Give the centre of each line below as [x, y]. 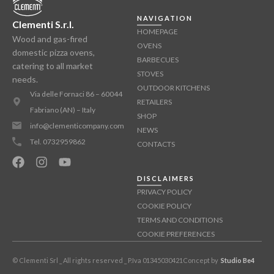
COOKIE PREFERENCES [176, 234]
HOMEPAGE [157, 31]
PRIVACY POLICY [165, 191]
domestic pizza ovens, [54, 52]
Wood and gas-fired [50, 39]
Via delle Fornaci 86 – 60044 [76, 94]
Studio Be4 [237, 260]
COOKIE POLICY [164, 206]
